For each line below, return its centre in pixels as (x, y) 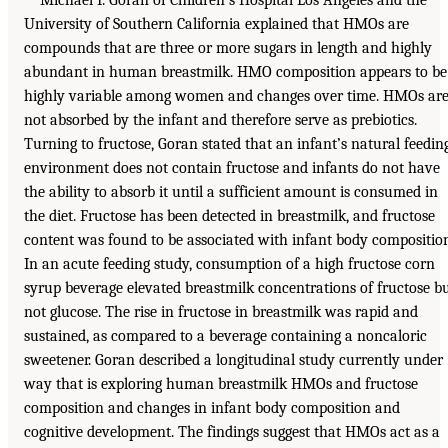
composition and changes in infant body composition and (212, 407)
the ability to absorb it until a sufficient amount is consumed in (231, 191)
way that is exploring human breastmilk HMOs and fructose (221, 383)
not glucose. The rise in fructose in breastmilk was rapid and (221, 311)
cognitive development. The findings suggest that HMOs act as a (232, 431)
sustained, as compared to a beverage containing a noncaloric (225, 335)
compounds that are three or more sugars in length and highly (228, 47)
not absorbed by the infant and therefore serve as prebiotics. (220, 119)
